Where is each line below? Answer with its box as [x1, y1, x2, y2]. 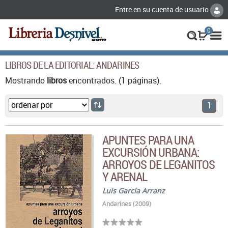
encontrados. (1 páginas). [67, 74, 161, 86]
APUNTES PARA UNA [102, 131, 194, 148]
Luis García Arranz [102, 185, 165, 195]
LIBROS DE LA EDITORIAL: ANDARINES [5, 58, 139, 72]
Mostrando [5, 74, 47, 86]
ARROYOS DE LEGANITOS [102, 156, 215, 173]
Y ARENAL [102, 168, 148, 185]
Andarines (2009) [102, 199, 152, 208]
